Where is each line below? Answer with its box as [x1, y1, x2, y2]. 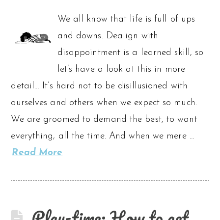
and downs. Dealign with [57, 31, 158, 41]
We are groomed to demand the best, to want [11, 114, 197, 124]
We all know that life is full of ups [57, 14, 195, 24]
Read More [12, 148, 63, 158]
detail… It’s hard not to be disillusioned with [11, 81, 188, 91]
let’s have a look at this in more [57, 64, 185, 74]
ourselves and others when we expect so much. [11, 98, 197, 108]
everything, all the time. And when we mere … [11, 131, 194, 141]
